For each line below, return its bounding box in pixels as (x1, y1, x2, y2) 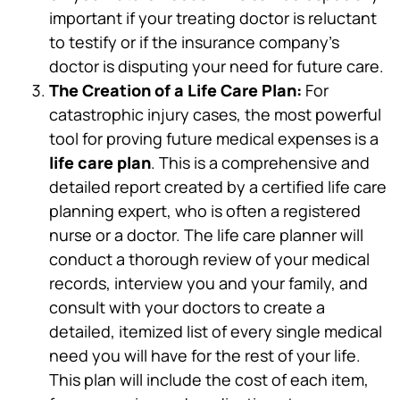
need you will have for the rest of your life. (49, 345, 361, 367)
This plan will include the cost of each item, (49, 369, 369, 391)
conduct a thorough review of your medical (49, 248, 370, 271)
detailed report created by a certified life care (49, 176, 387, 198)
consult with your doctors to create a (49, 296, 325, 319)
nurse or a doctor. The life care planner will (49, 224, 363, 246)
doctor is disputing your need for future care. (49, 55, 384, 78)
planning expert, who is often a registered (49, 200, 361, 222)
